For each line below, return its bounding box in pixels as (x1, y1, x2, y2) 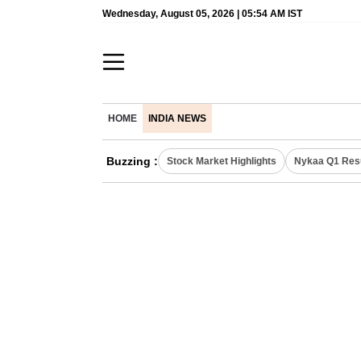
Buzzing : (106, 155, 158, 168)
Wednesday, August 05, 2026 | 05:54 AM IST (102, 8, 302, 19)
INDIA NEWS (148, 114, 206, 123)
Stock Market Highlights (167, 156, 276, 167)
